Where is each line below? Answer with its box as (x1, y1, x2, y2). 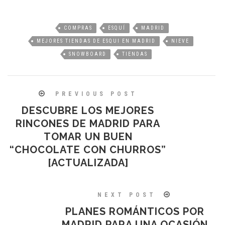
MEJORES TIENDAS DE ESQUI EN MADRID (37, 38, 156, 44)
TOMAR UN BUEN (43, 130, 133, 143)
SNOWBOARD (68, 51, 106, 57)
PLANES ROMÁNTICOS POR (65, 205, 205, 217)
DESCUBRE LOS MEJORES (22, 104, 154, 117)
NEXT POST (97, 191, 156, 198)
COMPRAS (63, 25, 92, 31)
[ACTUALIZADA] (47, 156, 129, 169)
